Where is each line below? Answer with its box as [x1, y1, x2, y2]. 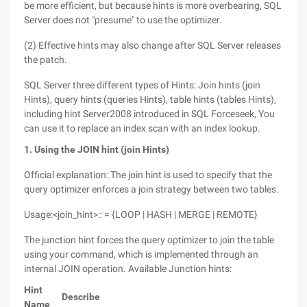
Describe [62, 291, 100, 302]
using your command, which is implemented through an [24, 249, 258, 260]
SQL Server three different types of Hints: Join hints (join [24, 79, 260, 90]
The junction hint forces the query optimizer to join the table [24, 234, 274, 245]
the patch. [24, 54, 67, 65]
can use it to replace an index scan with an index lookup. [24, 123, 260, 134]
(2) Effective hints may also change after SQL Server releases [24, 40, 281, 51]
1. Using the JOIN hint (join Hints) [24, 144, 169, 155]
